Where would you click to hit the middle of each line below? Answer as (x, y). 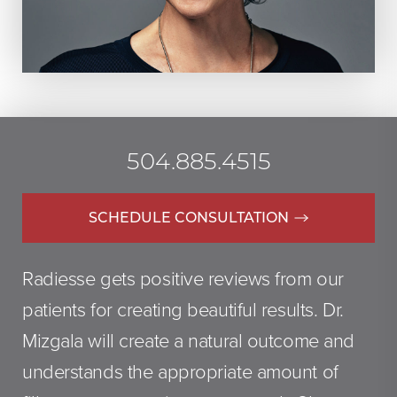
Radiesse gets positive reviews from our (183, 279)
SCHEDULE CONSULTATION (189, 217)
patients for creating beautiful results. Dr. (183, 310)
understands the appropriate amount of (180, 372)
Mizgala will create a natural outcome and (188, 341)
